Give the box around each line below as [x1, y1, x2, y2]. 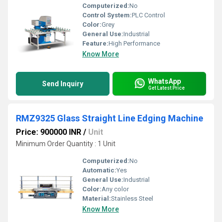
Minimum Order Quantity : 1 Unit [16, 140, 115, 148]
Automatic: [82, 166, 116, 174]
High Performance [109, 40, 160, 47]
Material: [82, 195, 111, 202]
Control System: [82, 11, 132, 19]
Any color [102, 185, 129, 193]
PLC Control [132, 11, 165, 19]
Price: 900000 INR [16, 127, 81, 137]
